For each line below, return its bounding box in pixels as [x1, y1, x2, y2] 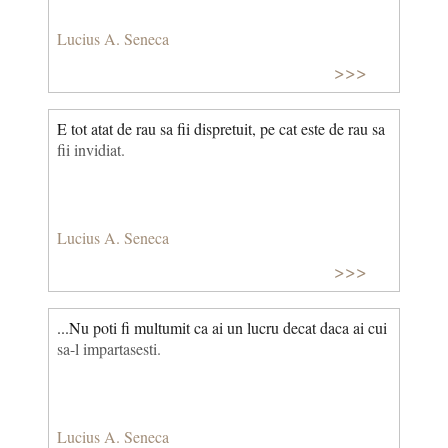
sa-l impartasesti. [57, 337, 161, 359]
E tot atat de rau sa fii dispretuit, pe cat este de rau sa [57, 117, 385, 139]
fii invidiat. [57, 138, 125, 160]
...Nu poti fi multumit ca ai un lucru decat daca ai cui [57, 316, 387, 338]
